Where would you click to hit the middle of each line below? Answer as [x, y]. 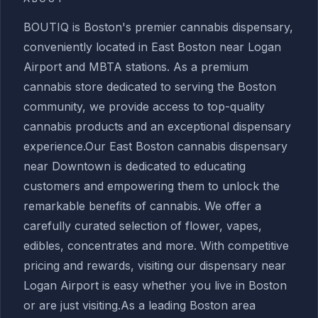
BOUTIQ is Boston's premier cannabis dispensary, [158, 27]
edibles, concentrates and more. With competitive [156, 246]
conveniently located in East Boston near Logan [152, 47]
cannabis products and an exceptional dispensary [157, 126]
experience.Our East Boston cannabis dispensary [155, 146]
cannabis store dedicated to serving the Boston [150, 87]
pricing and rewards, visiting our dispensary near [155, 265]
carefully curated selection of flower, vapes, [143, 226]
